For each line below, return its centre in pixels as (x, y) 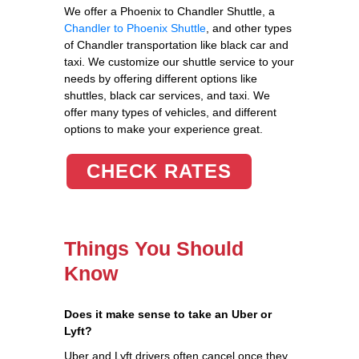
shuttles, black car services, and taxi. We (167, 95)
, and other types (249, 28)
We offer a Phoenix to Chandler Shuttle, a (169, 11)
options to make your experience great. (163, 129)
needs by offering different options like (161, 78)
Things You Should (154, 248)
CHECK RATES (159, 171)
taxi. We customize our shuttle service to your (179, 61)
